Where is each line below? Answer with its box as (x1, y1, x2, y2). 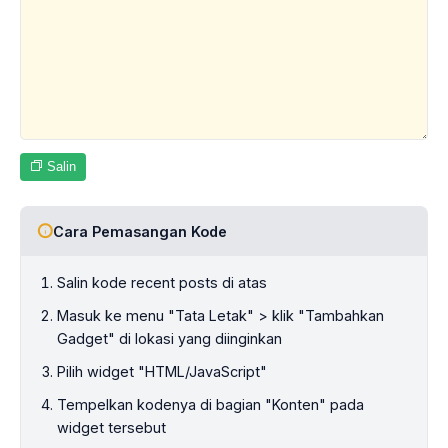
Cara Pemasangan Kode (53, 222, 227, 240)
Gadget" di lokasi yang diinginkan (57, 330, 282, 348)
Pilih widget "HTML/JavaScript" (57, 363, 267, 381)
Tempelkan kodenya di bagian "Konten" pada (57, 396, 364, 414)
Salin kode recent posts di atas (57, 274, 267, 292)
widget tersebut (57, 419, 166, 437)
